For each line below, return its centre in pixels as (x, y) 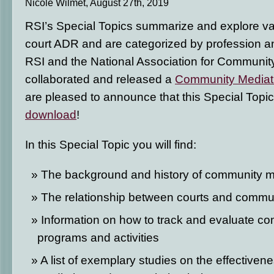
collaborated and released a (100, 79)
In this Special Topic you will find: (111, 144)
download (51, 114)
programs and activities (98, 237)
